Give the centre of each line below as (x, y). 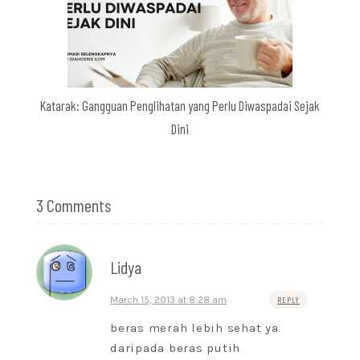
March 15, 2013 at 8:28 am (168, 300)
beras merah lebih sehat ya (194, 328)
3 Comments (74, 205)
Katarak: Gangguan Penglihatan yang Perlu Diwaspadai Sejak (180, 106)
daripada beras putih (175, 348)
